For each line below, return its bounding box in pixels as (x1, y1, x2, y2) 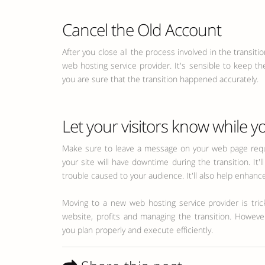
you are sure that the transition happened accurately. (62, 73, 258, 85)
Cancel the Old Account (62, 18, 221, 41)
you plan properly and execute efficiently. (62, 224, 213, 235)
